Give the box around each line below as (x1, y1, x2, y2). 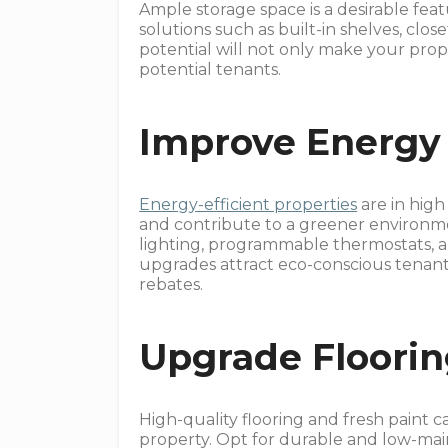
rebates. (139, 275, 204, 294)
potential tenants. (139, 60, 282, 79)
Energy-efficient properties (139, 195, 358, 214)
